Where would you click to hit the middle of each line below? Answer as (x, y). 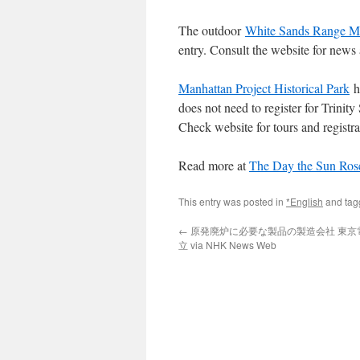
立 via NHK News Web (227, 245)
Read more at (214, 165)
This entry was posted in (232, 201)
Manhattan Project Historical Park (264, 88)
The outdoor (212, 30)
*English (305, 201)
